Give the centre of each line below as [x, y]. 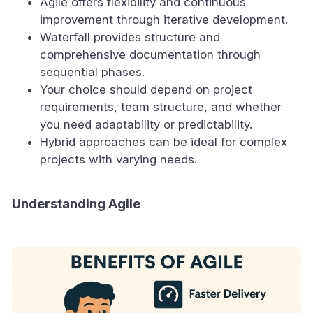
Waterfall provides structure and [130, 37]
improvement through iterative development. [164, 20]
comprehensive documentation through [150, 55]
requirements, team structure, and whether [161, 107]
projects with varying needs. [118, 160]
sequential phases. [92, 72]
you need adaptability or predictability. [146, 125]
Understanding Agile [76, 203]
